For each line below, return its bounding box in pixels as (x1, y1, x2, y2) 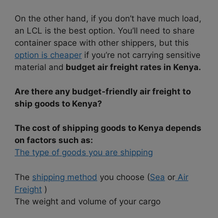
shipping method (32, 172, 97, 182)
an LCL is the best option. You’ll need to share (15, 25, 195, 36)
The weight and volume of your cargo (15, 196, 161, 206)
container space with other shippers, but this (15, 37, 189, 48)
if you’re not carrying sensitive (82, 50, 200, 60)
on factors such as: (15, 135, 93, 145)
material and (15, 62, 64, 72)
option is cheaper (15, 50, 82, 60)
